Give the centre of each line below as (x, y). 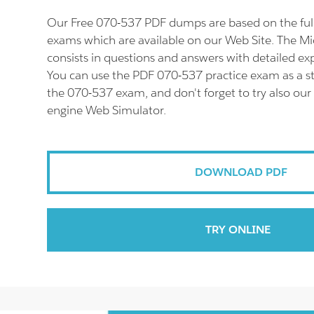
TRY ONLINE (238, 230)
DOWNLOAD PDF (241, 172)
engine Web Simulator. (107, 110)
